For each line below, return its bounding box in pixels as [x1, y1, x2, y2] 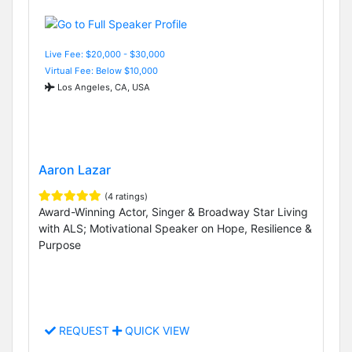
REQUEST [56, 324, 112, 338]
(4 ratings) [104, 191, 148, 203]
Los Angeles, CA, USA [55, 81, 150, 93]
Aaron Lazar [38, 162, 111, 178]
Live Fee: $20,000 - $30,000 [45, 48, 165, 60]
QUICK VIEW [122, 324, 189, 338]
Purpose [38, 238, 81, 252]
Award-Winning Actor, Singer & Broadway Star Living [38, 205, 308, 219]
